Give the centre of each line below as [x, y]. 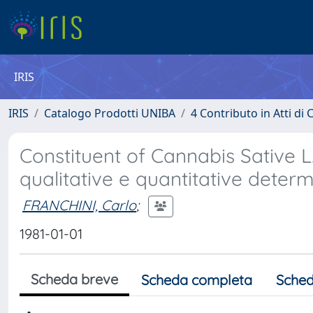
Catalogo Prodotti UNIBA [110, 113]
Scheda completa [197, 280]
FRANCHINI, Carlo [79, 205]
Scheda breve [74, 279]
